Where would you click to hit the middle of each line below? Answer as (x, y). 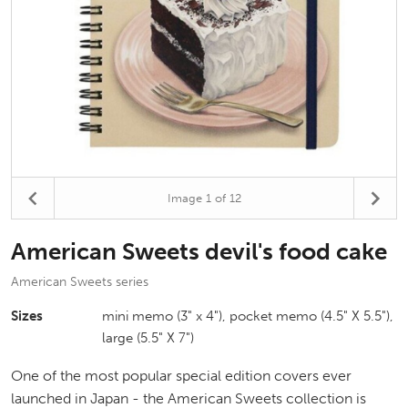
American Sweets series (80, 282)
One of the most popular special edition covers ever (181, 376)
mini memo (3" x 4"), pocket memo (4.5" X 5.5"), (248, 316)
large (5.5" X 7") (148, 338)
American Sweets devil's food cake (199, 252)
